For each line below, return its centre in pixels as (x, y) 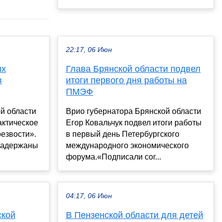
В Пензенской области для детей (135, 215)
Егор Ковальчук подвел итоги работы (134, 123)
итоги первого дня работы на (126, 81)
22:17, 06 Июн (89, 50)
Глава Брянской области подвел (133, 69)
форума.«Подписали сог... (113, 157)
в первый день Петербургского (123, 134)
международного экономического (127, 146)
